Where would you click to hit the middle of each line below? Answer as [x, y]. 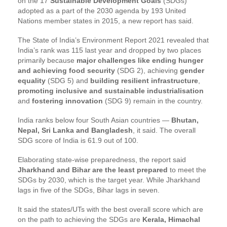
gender [192, 70]
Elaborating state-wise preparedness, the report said [102, 159]
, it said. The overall [164, 130]
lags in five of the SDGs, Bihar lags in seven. [89, 190]
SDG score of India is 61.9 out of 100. [78, 140]
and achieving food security [66, 70]
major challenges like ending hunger [140, 60]
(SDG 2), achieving [147, 70]
